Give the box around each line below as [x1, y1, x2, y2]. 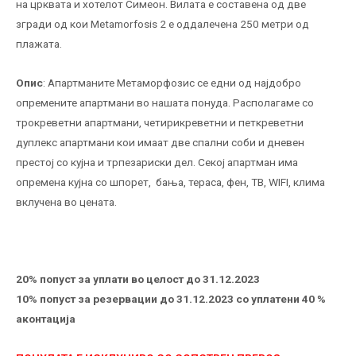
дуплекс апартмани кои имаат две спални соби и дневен [16, 135, 304, 149]
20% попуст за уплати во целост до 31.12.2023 [16, 273, 260, 286]
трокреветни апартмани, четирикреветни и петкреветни [16, 115, 304, 129]
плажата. [16, 37, 62, 50]
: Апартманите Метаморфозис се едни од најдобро [43, 75, 301, 89]
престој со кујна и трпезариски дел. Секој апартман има [16, 155, 298, 168]
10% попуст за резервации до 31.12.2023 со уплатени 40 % [16, 292, 326, 306]
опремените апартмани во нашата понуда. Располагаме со [16, 95, 314, 109]
